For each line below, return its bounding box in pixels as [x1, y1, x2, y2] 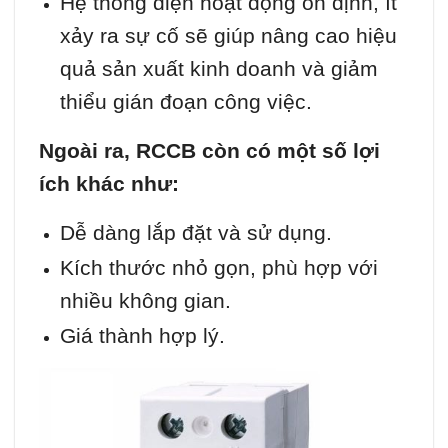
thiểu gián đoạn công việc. [59, 89, 312, 113]
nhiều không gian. [59, 288, 231, 312]
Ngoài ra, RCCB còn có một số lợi [39, 138, 380, 162]
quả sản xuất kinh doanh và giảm [59, 56, 378, 80]
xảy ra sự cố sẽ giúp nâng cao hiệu [59, 23, 397, 47]
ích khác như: [39, 171, 179, 195]
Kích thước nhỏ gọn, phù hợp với [59, 255, 378, 279]
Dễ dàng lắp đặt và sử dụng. [59, 220, 332, 244]
